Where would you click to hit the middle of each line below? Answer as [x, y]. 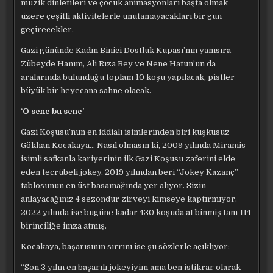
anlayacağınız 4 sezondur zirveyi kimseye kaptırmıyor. [129, 199]
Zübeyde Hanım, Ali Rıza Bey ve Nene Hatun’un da [119, 64]
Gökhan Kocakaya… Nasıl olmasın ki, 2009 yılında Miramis [133, 145]
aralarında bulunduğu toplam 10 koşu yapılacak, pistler [128, 77]
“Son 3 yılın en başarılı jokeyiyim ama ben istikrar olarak [131, 267]
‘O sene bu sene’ [53, 111]
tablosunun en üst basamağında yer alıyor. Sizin [114, 186]
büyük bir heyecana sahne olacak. [86, 90]
